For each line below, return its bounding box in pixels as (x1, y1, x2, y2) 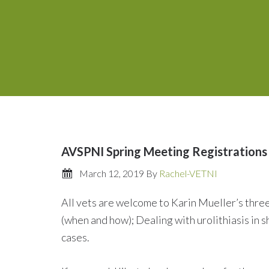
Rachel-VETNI (159, 168, 217, 179)
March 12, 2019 (79, 168, 144, 179)
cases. (61, 231, 89, 244)
